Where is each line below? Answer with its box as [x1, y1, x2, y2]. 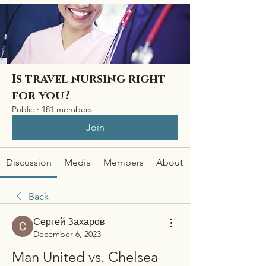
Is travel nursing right [12, 71, 166, 87]
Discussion [5, 157, 52, 168]
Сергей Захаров [33, 216, 105, 227]
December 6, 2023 [33, 229, 101, 239]
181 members [42, 104, 92, 115]
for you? [12, 88, 70, 103]
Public [12, 104, 34, 115]
